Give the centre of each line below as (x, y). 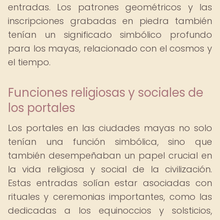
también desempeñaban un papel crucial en (110, 155)
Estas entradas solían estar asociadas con (110, 183)
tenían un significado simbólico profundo (110, 35)
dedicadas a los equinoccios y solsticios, (110, 210)
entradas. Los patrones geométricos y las (110, 7)
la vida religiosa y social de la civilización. (110, 169)
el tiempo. (29, 62)
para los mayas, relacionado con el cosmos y (110, 48)
